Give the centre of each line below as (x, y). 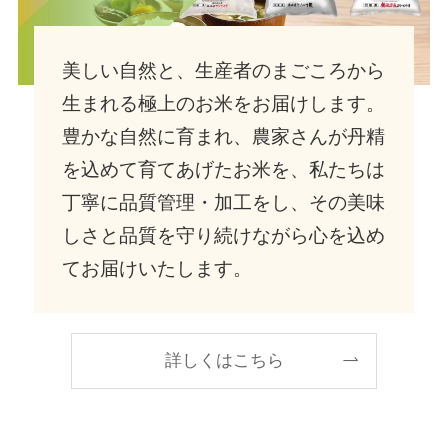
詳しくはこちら (224, 361)
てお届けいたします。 (157, 268)
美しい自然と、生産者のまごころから (224, 70)
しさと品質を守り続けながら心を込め (224, 235)
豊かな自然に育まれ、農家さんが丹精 (224, 136)
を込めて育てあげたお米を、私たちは (224, 169)
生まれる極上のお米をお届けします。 (224, 103)
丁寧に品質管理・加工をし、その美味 (224, 202)
